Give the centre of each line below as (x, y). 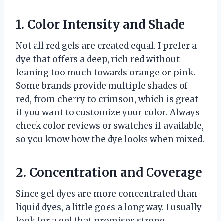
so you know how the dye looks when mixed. (110, 139)
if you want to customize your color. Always (108, 112)
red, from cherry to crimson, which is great (107, 99)
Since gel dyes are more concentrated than (107, 194)
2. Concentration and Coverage (109, 172)
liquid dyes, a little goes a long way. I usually (109, 207)
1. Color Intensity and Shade (100, 24)
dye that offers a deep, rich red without (98, 59)
